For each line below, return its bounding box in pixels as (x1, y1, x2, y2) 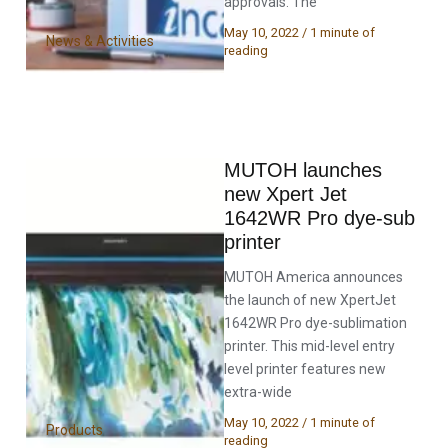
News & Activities (46, 32, 155, 49)
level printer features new (224, 360, 386, 377)
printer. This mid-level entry (224, 337, 395, 354)
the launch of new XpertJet (224, 291, 396, 308)
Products (46, 422, 104, 439)
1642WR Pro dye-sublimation (224, 314, 407, 331)
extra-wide (224, 383, 292, 400)
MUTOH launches (224, 158, 382, 181)
